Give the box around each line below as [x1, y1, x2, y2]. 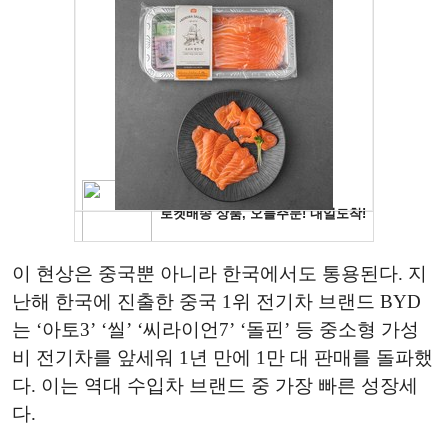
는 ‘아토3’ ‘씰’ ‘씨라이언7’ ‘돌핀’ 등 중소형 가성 [12, 319, 419, 340]
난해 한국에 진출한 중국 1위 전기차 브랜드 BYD [12, 291, 421, 312]
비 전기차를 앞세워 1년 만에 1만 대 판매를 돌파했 [12, 347, 433, 368]
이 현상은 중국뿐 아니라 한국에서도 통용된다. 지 [12, 263, 427, 284]
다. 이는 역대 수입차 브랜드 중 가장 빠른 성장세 [12, 375, 418, 396]
